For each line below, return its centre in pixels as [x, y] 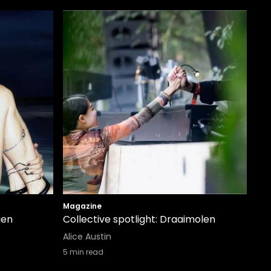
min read [86, 252]
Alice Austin [87, 237]
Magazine [82, 206]
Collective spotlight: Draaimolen [139, 219]
